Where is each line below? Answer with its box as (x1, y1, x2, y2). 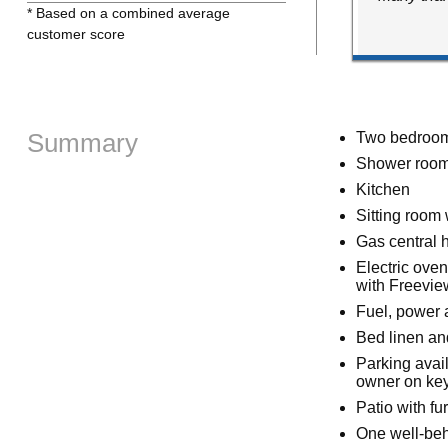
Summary (26, 128, 138, 157)
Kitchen (355, 180, 410, 198)
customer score (26, 25, 125, 42)
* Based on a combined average (26, 4, 230, 21)
